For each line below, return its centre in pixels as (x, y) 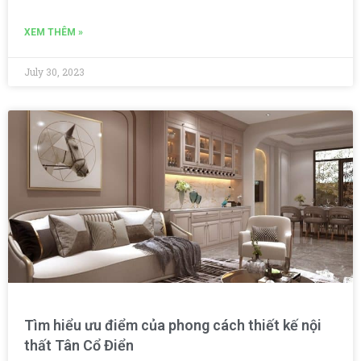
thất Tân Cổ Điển (79, 346)
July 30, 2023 (54, 72)
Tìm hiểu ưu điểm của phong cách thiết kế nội (173, 326)
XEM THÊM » (54, 33)
